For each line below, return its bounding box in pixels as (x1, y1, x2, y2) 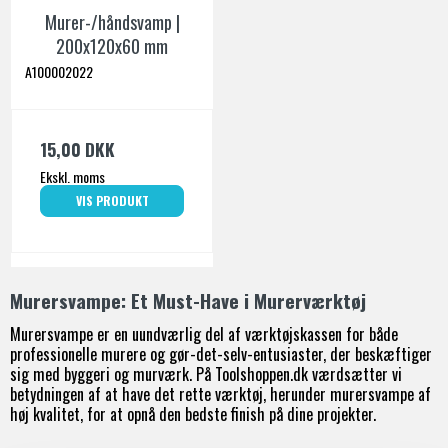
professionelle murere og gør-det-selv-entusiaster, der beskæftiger (10, 341, 432, 366)
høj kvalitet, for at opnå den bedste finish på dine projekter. (10, 401, 376, 426)
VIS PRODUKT (75, 190, 149, 210)
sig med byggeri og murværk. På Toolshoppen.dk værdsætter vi (10, 361, 402, 386)
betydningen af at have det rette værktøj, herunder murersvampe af (10, 381, 431, 406)
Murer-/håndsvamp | (44, 9, 180, 36)
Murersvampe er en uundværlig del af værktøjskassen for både (10, 321, 398, 346)
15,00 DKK (40, 135, 115, 162)
